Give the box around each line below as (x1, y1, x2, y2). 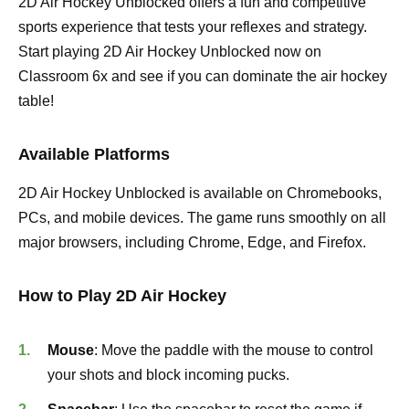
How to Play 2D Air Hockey (18, 286, 226, 305)
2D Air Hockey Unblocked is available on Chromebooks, (18, 184, 382, 201)
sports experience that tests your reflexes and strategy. (18, 18, 367, 35)
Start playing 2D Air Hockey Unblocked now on (18, 43, 321, 59)
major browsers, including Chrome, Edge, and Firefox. (18, 234, 366, 250)
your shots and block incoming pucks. (47, 366, 289, 383)
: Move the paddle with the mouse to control (94, 341, 373, 358)
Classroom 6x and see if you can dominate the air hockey (18, 68, 387, 84)
